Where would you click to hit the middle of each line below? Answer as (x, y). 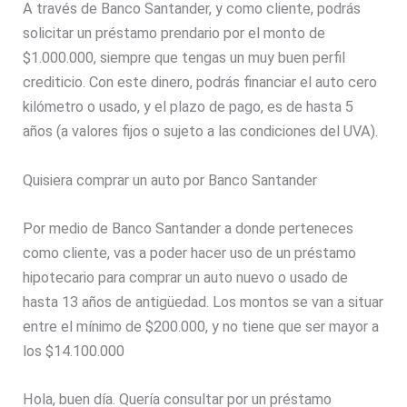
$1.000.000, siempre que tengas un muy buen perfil (184, 58)
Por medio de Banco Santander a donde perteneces (189, 228)
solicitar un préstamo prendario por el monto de (174, 34)
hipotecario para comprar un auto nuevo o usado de (186, 277)
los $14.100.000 (74, 351)
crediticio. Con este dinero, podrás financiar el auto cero (200, 83)
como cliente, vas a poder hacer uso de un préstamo (190, 253)
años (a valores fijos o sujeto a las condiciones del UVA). (201, 132)
